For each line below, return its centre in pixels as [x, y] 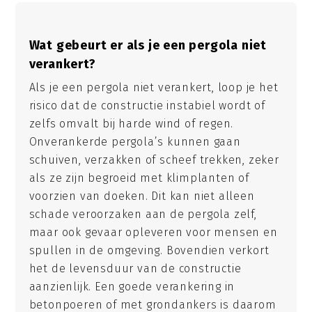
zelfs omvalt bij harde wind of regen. [131, 124]
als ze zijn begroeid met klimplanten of [139, 178]
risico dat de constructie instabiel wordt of [147, 106]
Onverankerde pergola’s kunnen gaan [135, 142]
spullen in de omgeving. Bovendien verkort [149, 251]
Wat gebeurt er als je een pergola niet [148, 46]
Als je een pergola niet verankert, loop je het [154, 88]
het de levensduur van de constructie [135, 269]
